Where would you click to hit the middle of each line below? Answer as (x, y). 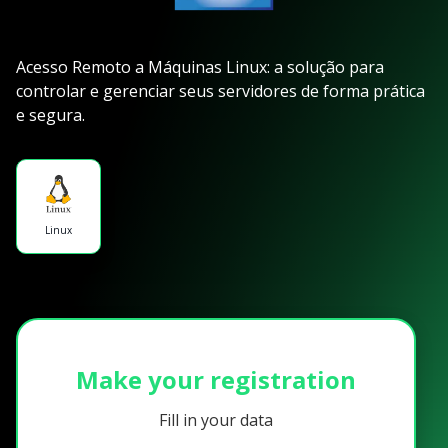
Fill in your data (216, 419)
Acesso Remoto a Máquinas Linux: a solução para (200, 67)
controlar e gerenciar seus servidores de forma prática (220, 91)
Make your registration (216, 380)
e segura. (50, 115)
